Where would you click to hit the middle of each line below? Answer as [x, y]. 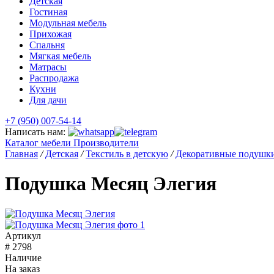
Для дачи [48, 100]
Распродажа [54, 78]
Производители [106, 143]
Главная [21, 154]
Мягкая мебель [60, 56]
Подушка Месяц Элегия [111, 184]
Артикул [23, 235]
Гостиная [48, 12]
